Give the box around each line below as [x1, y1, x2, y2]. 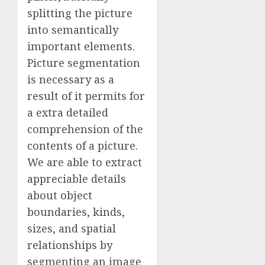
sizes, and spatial [27, 221, 116, 235]
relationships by [27, 237, 112, 252]
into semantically [27, 22, 118, 37]
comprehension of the [27, 121, 143, 136]
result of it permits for [27, 88, 145, 103]
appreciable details [27, 171, 126, 186]
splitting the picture [27, 5, 132, 20]
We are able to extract [27, 154, 142, 169]
